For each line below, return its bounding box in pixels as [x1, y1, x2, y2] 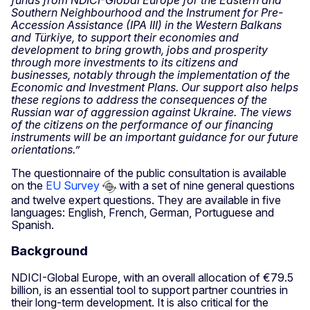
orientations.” [11, 142, 80, 156]
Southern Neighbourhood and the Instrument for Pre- [11, 5, 283, 19]
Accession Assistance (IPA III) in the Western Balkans [11, 17, 282, 32]
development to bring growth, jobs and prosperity [11, 42, 268, 57]
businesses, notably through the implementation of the [11, 67, 290, 82]
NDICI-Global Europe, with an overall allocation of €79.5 [11, 270, 293, 284]
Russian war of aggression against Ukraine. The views [11, 104, 291, 119]
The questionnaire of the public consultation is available [11, 165, 286, 180]
